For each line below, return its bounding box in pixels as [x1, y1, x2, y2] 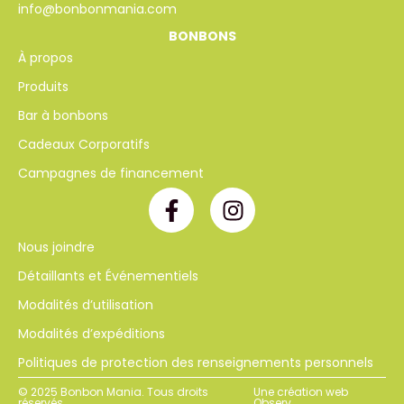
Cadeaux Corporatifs [18, 135, 150, 154]
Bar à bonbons [18, 106, 108, 125]
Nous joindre [18, 238, 95, 257]
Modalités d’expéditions [18, 325, 165, 344]
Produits [18, 78, 69, 96]
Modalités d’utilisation [18, 296, 153, 315]
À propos [18, 49, 73, 68]
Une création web [253, 384, 349, 400]
